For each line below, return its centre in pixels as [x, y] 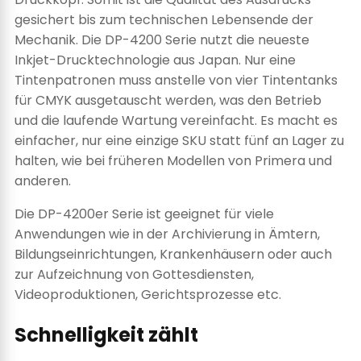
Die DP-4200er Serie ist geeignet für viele [144, 214]
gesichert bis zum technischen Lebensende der [164, 19]
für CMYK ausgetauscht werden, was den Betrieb [168, 100]
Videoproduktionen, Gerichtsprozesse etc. [148, 294]
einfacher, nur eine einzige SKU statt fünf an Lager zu [179, 140]
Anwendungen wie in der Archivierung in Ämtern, [167, 234]
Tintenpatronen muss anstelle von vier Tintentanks [176, 80]
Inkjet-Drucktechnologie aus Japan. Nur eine [155, 60]
